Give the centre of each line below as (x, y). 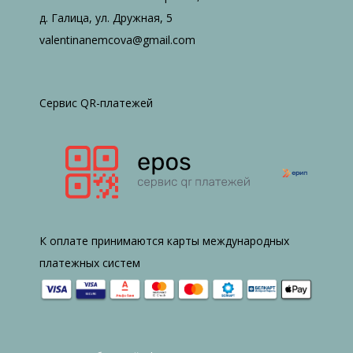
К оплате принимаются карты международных (164, 241)
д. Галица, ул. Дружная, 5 (106, 17)
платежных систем (90, 263)
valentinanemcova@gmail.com (117, 39)
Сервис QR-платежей (96, 102)
